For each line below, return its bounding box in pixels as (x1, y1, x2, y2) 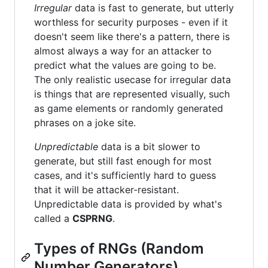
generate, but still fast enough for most (34, 155, 212, 167)
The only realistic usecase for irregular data (34, 74, 231, 86)
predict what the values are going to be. (34, 59, 216, 72)
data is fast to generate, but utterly (72, 2, 234, 14)
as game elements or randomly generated (34, 102, 223, 115)
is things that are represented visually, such (34, 88, 230, 100)
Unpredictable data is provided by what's (34, 198, 222, 211)
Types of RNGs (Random (34, 240, 204, 258)
